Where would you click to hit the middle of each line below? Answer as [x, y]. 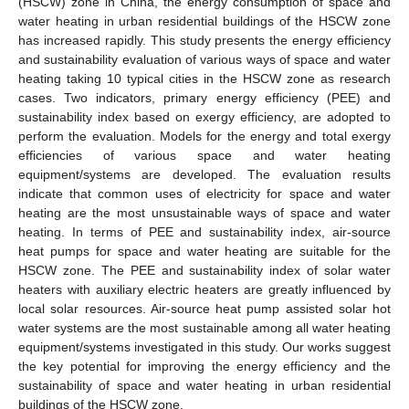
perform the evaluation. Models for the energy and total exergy [204, 136]
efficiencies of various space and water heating [204, 155]
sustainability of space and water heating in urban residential [204, 385]
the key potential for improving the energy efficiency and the [204, 366]
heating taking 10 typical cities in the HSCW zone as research [204, 78]
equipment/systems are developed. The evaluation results [204, 174]
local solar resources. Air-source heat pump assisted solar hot [204, 308]
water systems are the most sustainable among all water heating [204, 327]
